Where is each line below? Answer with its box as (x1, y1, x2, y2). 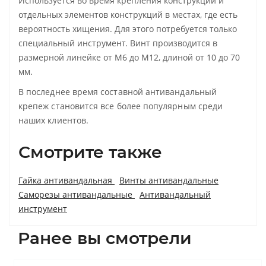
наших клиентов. (18, 114, 89, 126)
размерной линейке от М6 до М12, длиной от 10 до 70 (18, 51, 240, 63)
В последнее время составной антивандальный (18, 85, 217, 97)
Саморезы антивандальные (18, 188, 135, 200)
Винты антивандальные (119, 174, 218, 186)
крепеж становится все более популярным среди (18, 100, 223, 112)
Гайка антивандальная (18, 174, 115, 186)
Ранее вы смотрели (18, 227, 192, 248)
